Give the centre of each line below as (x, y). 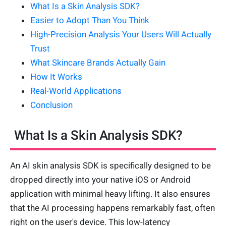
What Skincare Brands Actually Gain (98, 63)
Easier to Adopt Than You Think (90, 20)
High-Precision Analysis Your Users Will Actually (121, 35)
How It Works (56, 77)
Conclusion (51, 105)
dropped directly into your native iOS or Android (100, 180)
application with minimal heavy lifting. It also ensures (110, 194)
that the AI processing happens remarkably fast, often (112, 208)
